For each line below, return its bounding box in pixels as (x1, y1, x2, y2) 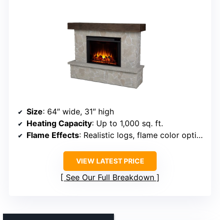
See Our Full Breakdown (66, 172, 154, 183)
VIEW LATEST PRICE (76, 157, 144, 165)
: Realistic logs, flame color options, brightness (79, 130, 196, 140)
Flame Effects (27, 130, 79, 140)
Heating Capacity (27, 118, 92, 129)
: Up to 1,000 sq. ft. (92, 118, 163, 129)
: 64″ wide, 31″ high (43, 107, 114, 117)
